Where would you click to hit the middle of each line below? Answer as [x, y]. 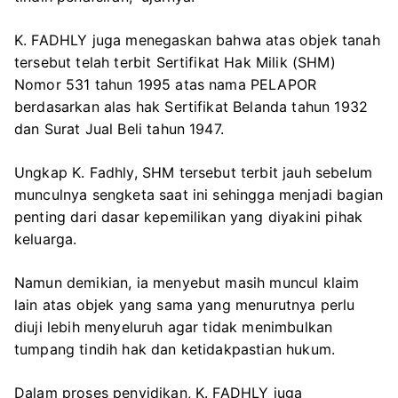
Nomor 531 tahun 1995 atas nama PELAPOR [166, 84]
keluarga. [46, 239]
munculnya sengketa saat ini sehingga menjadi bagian [199, 194]
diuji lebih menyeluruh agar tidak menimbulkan [174, 326]
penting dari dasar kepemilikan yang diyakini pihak [189, 216]
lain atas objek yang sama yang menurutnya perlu [185, 304]
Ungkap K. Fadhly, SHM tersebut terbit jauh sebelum [194, 172]
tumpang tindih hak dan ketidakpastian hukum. [175, 349]
